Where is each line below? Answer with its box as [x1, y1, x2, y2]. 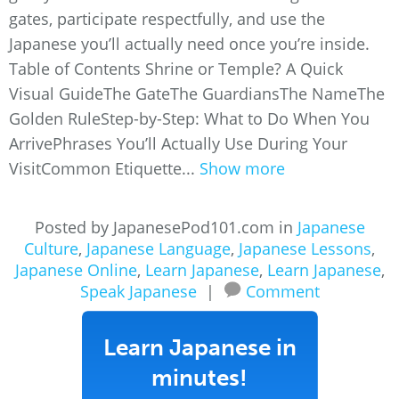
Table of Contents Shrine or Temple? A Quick [9, 58, 343, 79]
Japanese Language [86, 238, 231, 259]
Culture [24, 238, 78, 259]
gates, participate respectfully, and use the [9, 8, 325, 29]
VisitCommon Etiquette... [9, 158, 199, 179]
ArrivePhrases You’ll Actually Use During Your [9, 133, 347, 154]
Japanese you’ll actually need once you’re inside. [9, 33, 370, 54]
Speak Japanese [79, 281, 197, 302]
